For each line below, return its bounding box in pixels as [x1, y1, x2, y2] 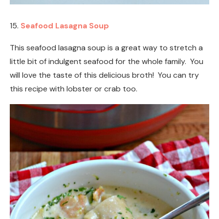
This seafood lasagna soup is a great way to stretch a [10, 42, 203, 53]
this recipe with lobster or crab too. [10, 83, 137, 94]
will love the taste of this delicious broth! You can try [10, 69, 199, 80]
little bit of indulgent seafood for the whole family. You [10, 56, 203, 66]
